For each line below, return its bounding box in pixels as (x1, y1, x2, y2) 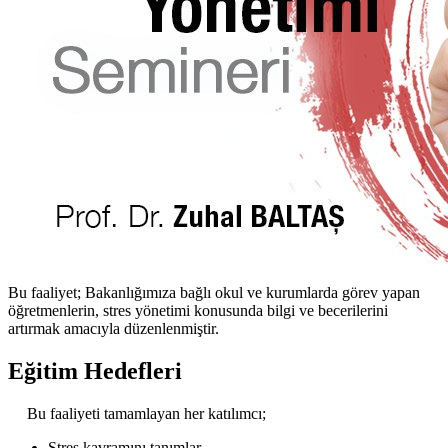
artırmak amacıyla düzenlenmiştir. (8, 319, 219, 337)
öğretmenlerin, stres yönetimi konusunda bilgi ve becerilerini (8, 301, 388, 319)
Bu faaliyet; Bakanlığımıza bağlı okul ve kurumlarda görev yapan (8, 283, 420, 301)
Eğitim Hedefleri (8, 357, 182, 384)
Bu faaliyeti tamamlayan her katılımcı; (27, 404, 266, 422)
